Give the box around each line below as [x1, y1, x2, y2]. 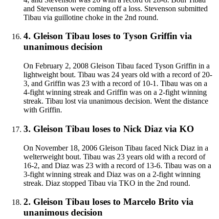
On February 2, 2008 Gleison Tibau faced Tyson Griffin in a [23, 62, 210, 70]
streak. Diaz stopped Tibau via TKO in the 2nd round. [23, 178, 190, 187]
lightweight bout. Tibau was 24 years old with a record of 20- [23, 70, 212, 79]
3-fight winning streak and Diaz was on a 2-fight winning [23, 170, 200, 178]
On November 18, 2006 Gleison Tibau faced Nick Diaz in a [23, 143, 208, 152]
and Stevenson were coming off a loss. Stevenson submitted [23, 4, 208, 13]
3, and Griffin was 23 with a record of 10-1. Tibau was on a [23, 79, 207, 88]
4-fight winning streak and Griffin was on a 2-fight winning [23, 88, 207, 97]
